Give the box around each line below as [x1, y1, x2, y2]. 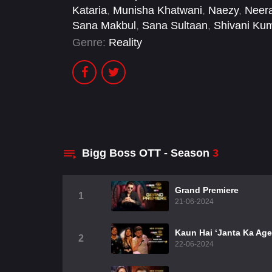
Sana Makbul [72, 19, 136, 32]
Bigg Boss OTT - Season [82, 147, 212, 159]
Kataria [72, 4, 107, 17]
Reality [109, 36, 142, 49]
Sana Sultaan [142, 19, 208, 32]
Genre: [72, 36, 106, 49]
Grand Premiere [175, 185, 239, 195]
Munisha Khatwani [113, 4, 202, 17]
